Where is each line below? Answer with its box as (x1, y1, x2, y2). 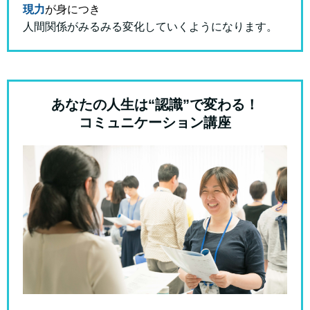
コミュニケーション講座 (79, 115, 231, 130)
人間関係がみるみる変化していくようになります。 (23, 21, 277, 33)
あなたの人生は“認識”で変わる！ (51, 97, 259, 112)
